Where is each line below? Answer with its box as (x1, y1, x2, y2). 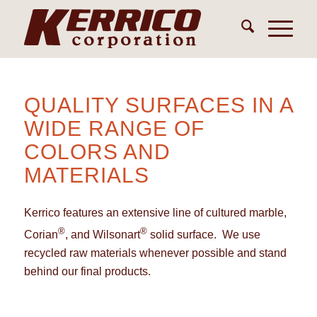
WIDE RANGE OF (23, 117, 204, 140)
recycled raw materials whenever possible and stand (23, 246, 287, 259)
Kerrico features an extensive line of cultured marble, (23, 206, 287, 219)
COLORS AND (23, 140, 171, 163)
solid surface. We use (146, 228, 260, 241)
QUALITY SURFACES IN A (23, 93, 293, 117)
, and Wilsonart (64, 228, 140, 241)
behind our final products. (23, 265, 151, 277)
